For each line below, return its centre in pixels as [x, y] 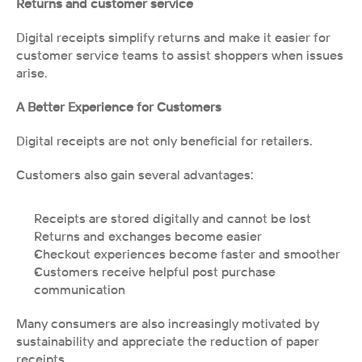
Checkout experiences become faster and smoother [187, 254]
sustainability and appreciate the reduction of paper [168, 341]
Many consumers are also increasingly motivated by [168, 323]
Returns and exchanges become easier [148, 236]
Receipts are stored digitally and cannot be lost [173, 218]
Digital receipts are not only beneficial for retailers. [164, 141]
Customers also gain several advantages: [135, 175]
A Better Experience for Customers [119, 107]
